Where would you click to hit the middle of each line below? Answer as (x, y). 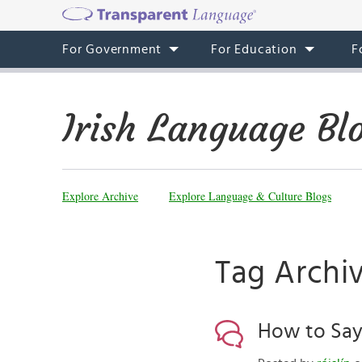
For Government (112, 49)
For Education (254, 49)
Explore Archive (100, 196)
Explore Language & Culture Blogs (250, 196)
